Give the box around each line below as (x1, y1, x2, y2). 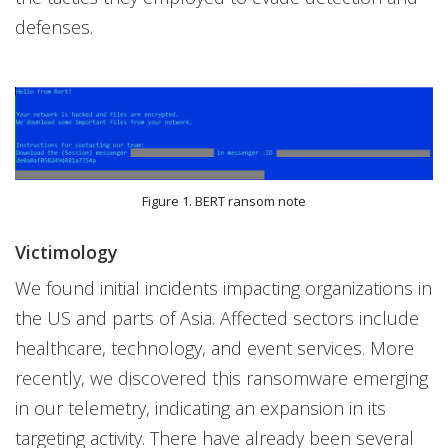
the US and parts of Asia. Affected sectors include (15, 306, 419, 331)
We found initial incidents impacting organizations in (15, 276, 432, 301)
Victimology (15, 240, 118, 265)
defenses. (15, 15, 93, 39)
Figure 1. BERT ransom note (142, 192, 306, 211)
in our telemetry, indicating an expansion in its (15, 396, 386, 421)
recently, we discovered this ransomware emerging (15, 366, 428, 391)
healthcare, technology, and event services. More (15, 336, 414, 361)
